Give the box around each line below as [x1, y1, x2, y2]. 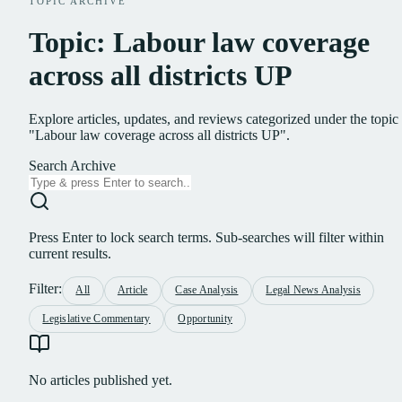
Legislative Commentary [42, 311, 151, 325]
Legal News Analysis [266, 284, 361, 297]
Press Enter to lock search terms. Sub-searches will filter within [29, 230, 384, 246]
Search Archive [29, 158, 116, 174]
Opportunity [178, 311, 233, 325]
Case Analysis [175, 284, 239, 297]
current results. [29, 246, 111, 262]
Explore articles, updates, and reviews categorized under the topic [29, 111, 398, 127]
